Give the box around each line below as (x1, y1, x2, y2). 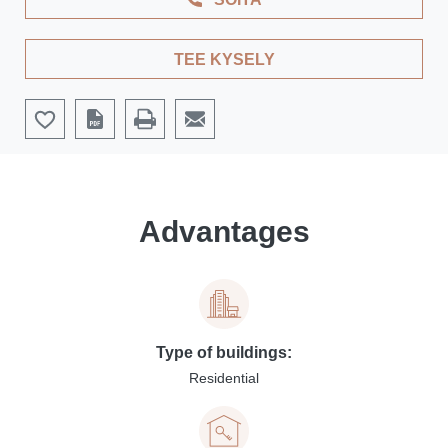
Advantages (138, 215, 310, 248)
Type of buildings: (156, 344, 292, 361)
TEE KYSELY (173, 51, 275, 68)
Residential (189, 370, 259, 386)
